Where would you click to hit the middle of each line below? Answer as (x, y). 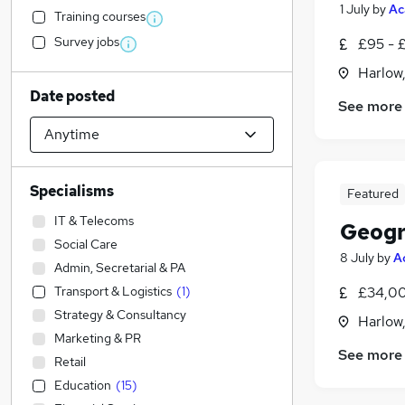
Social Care (86, 244)
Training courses (100, 16)
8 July (357, 258)
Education (83, 385)
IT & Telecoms (94, 221)
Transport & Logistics (113, 291)
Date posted (72, 96)
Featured (372, 194)
